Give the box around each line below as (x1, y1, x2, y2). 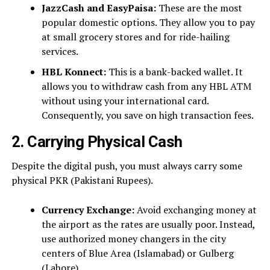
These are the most (155, 1, 242, 14)
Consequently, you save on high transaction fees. (41, 108, 254, 122)
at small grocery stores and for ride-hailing (41, 30, 230, 43)
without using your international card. (41, 94, 209, 107)
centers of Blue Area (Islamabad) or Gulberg (41, 246, 234, 260)
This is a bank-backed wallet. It (105, 65, 243, 78)
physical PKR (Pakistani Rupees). (11, 174, 153, 187)
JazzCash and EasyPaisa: (41, 1, 156, 14)
